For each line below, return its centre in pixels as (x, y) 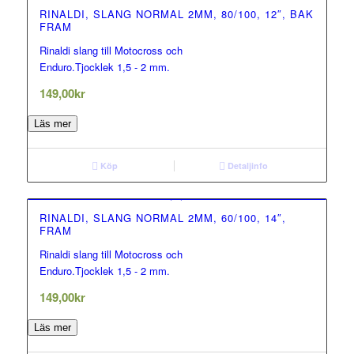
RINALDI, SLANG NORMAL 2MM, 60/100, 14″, (162, 218)
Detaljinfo (247, 166)
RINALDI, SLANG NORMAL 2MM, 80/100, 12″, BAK (176, 14)
